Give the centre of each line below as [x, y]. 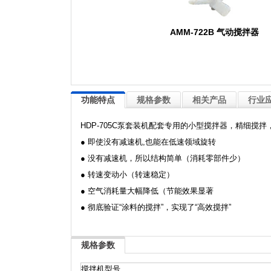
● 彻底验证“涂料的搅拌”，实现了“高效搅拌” [156, 207]
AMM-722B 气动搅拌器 [214, 32]
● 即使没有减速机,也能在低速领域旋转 [148, 142]
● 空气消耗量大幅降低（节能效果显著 [147, 191]
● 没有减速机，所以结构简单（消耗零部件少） [163, 158]
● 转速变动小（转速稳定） [127, 175]
